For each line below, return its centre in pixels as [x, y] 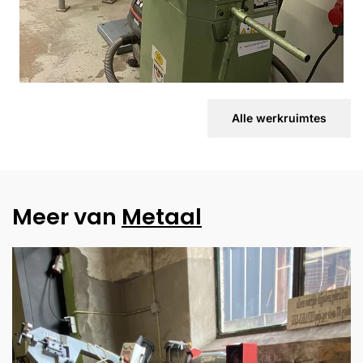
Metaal [162, 217]
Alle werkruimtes [279, 118]
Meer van [67, 217]
